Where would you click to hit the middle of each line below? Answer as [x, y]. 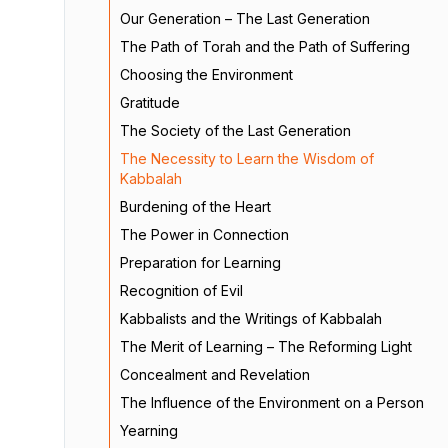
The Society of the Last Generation [235, 130]
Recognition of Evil [181, 290]
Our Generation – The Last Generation [245, 18]
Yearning [149, 430]
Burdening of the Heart [195, 206]
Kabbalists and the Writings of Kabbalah [251, 318]
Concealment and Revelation [215, 374]
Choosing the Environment [206, 74]
